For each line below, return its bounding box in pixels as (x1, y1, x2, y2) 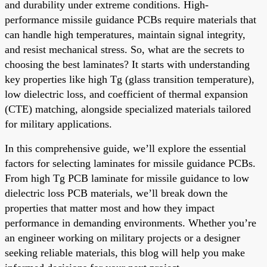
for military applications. (5, 117, 112, 130)
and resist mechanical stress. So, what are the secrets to (5, 43, 244, 55)
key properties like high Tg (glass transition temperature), (5, 73, 254, 85)
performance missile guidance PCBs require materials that (5, 13, 256, 26)
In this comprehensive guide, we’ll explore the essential (5, 142, 246, 154)
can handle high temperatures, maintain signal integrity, (5, 28, 246, 41)
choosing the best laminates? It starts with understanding (5, 58, 250, 70)
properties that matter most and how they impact (5, 201, 215, 214)
